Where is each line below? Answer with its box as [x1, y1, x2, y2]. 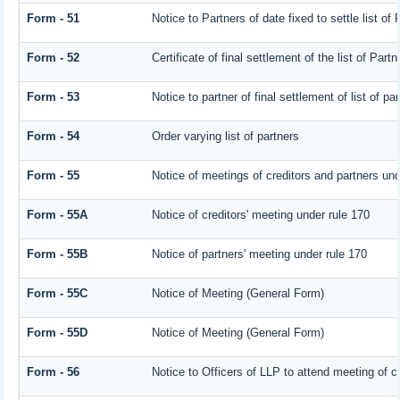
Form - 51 [26, 12, 79, 26]
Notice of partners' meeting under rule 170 [151, 247, 367, 262]
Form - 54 [26, 129, 79, 144]
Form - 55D [26, 326, 87, 340]
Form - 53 [26, 90, 79, 104]
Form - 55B [26, 247, 87, 262]
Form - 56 [26, 365, 79, 379]
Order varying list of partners [151, 129, 299, 144]
